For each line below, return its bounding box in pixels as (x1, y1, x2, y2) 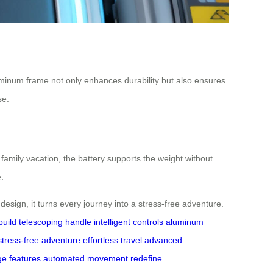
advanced (144, 235, 182, 246)
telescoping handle (19, 217, 91, 227)
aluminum (166, 217, 204, 227)
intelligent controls (94, 217, 163, 227)
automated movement (43, 253, 128, 264)
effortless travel (83, 235, 142, 246)
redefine (130, 253, 162, 264)
